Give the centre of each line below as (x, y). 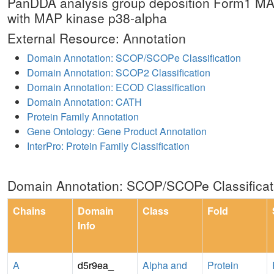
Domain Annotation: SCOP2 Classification (119, 72)
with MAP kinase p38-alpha (87, 17)
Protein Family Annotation (83, 116)
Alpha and (165, 265)
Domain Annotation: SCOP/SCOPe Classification (134, 57)
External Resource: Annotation (97, 38)
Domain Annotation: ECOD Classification (116, 87)
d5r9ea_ (96, 265)
